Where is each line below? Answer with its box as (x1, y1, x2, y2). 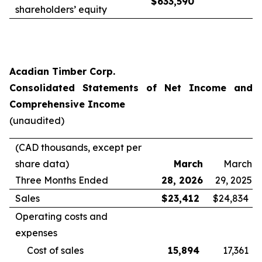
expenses (15, 227, 57, 239)
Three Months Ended (15, 174, 108, 186)
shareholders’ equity (15, 4, 107, 15)
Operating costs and (15, 211, 108, 222)
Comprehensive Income (9, 98, 125, 110)
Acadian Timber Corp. (9, 65, 115, 77)
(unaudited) (9, 115, 64, 126)
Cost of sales (27, 244, 84, 256)
